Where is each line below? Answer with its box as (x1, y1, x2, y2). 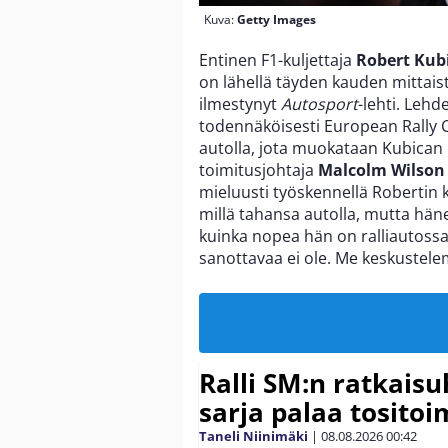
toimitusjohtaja (199, 158, 318, 181)
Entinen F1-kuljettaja (199, 48, 356, 71)
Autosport (281, 92, 358, 115)
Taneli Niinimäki (199, 426, 308, 445)
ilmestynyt (199, 92, 281, 115)
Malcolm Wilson (318, 158, 445, 181)
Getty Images (237, 10, 316, 28)
